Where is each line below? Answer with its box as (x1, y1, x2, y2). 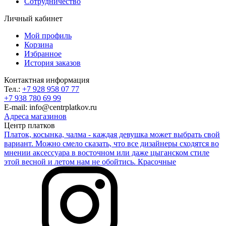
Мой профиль (24, 31, 72, 40)
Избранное (24, 49, 62, 58)
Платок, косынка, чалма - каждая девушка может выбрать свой (4, 130, 220, 139)
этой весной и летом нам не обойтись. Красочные (4, 157, 176, 166)
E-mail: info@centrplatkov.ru (4, 103, 97, 111)
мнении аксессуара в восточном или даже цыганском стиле (4, 148, 209, 157)
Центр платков (4, 121, 55, 130)
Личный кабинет (4, 14, 63, 23)
